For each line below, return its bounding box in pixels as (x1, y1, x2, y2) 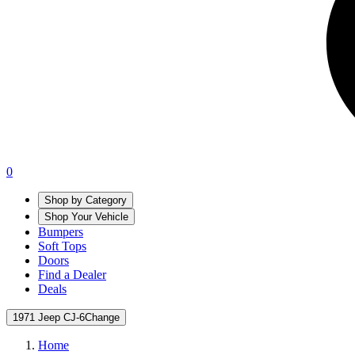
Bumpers (38, 224, 83, 239)
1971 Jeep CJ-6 (13, 311, 85, 323)
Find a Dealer (38, 267, 106, 281)
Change (85, 311, 120, 323)
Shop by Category (44, 193, 127, 206)
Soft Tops (38, 239, 86, 253)
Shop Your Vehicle (44, 210, 128, 223)
